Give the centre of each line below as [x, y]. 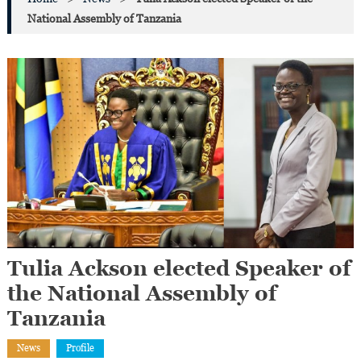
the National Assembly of [141, 293]
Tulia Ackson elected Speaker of [178, 268]
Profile [80, 348]
